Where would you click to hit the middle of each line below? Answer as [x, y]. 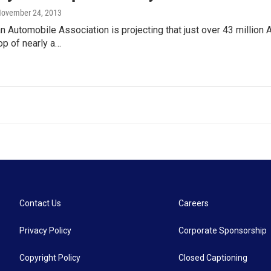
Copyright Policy [50, 257]
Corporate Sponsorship [223, 230]
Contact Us [40, 203]
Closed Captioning [213, 257]
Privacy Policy [45, 230]
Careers [194, 203]
